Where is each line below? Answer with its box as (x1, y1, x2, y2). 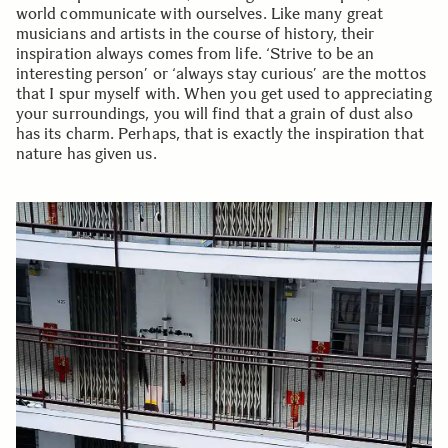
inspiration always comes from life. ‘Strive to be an (16, 44, 375, 64)
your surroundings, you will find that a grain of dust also (16, 104, 413, 124)
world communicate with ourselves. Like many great (16, 4, 383, 24)
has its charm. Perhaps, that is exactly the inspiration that (16, 124, 424, 144)
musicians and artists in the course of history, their (16, 24, 375, 44)
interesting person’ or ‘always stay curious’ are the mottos (16, 64, 426, 84)
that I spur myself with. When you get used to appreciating (16, 84, 432, 104)
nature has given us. (16, 144, 157, 164)
